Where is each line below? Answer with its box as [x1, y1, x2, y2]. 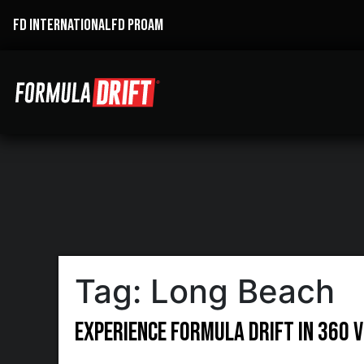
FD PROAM [111, 15, 163, 35]
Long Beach [150, 271, 335, 311]
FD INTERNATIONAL [13, 15, 111, 35]
